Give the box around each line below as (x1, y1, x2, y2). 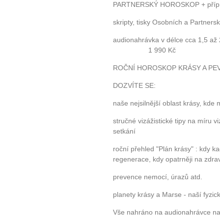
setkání (113, 127, 136, 136)
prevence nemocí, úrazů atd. (113, 173, 202, 181)
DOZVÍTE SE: (113, 82, 156, 90)
